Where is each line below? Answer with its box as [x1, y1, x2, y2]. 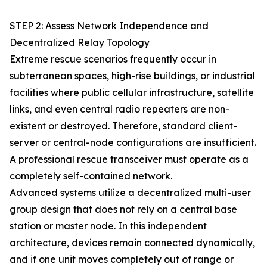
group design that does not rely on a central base [10, 203, 237, 215]
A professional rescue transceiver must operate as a [10, 153, 249, 165]
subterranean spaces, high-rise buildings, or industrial [10, 70, 255, 82]
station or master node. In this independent [10, 220, 207, 232]
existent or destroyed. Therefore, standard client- [10, 120, 237, 132]
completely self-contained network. [10, 170, 172, 182]
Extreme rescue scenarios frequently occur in [10, 53, 216, 65]
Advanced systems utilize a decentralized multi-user [10, 187, 251, 198]
